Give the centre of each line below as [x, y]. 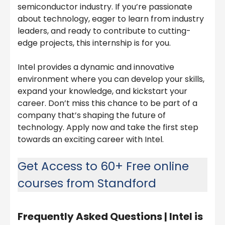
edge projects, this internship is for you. [94, 43]
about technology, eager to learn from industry [111, 19]
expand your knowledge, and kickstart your [102, 91]
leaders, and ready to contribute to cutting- [104, 31]
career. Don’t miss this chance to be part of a [107, 103]
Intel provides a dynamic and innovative [96, 67]
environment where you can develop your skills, [111, 79]
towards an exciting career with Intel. [91, 139]
